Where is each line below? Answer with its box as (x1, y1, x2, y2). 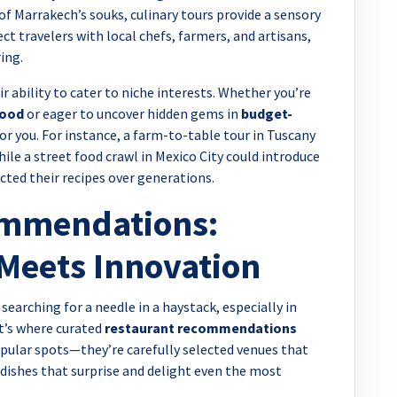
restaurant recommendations (105, 318, 297, 337)
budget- (241, 104, 292, 122)
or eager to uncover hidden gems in (24, 104, 241, 122)
